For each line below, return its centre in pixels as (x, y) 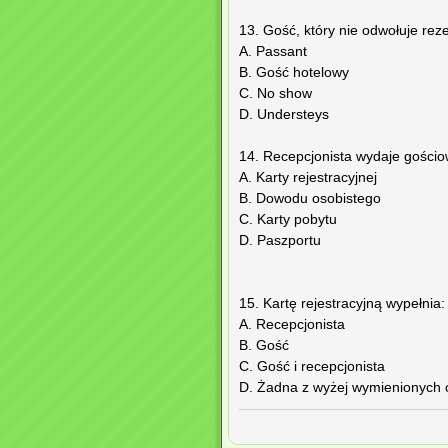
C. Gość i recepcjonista (312, 367)
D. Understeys (284, 115)
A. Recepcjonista (292, 325)
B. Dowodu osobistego (310, 199)
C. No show (275, 94)
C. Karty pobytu (288, 220)
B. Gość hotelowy (294, 73)
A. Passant (273, 52)
